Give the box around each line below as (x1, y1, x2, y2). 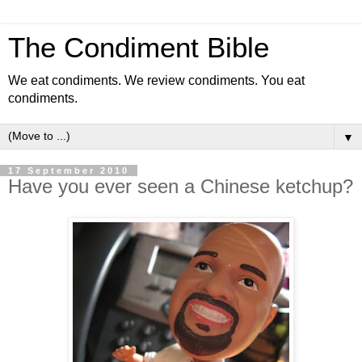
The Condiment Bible (8, 32, 269, 63)
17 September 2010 (8, 166, 129, 175)
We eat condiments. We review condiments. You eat (8, 74, 305, 87)
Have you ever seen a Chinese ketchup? (8, 175, 353, 197)
